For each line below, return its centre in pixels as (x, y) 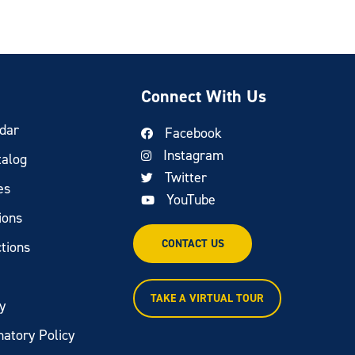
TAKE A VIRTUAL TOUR (208, 298)
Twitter (186, 177)
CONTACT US (193, 244)
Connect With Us (204, 96)
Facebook (194, 133)
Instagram (194, 155)
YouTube (191, 200)
